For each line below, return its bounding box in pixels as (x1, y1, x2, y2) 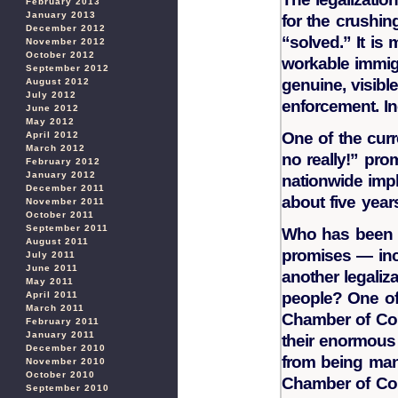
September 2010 (26, 383, 109, 393)
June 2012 (26, 103, 79, 113)
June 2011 (26, 263, 78, 273)
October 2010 (26, 370, 95, 379)
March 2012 (26, 143, 85, 153)
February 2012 (26, 156, 100, 166)
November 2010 (26, 356, 106, 366)
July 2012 (26, 90, 76, 99)
